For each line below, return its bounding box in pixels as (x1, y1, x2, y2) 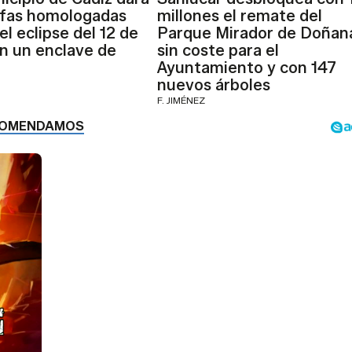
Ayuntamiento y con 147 (156, 58, 336, 78)
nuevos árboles (156, 75, 270, 95)
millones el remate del (156, 6, 322, 26)
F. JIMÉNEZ (156, 94, 205, 107)
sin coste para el (156, 41, 279, 60)
